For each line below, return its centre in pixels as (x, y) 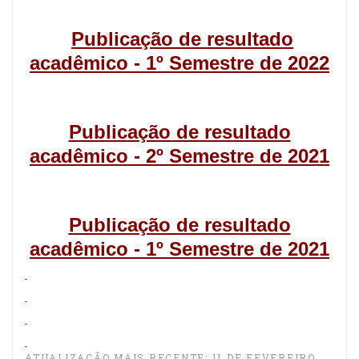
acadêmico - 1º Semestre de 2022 (179, 63)
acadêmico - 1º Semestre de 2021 (179, 249)
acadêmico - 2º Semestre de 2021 (179, 156)
